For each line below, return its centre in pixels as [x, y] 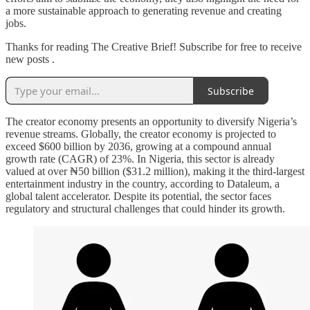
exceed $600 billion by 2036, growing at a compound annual [138, 147]
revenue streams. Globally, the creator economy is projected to [141, 134]
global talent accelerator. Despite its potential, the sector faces [138, 197]
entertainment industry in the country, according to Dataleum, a [143, 184]
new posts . [30, 60]
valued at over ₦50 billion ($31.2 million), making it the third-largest [155, 172]
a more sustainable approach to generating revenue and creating [144, 11]
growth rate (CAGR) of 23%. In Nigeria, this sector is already [140, 159]
